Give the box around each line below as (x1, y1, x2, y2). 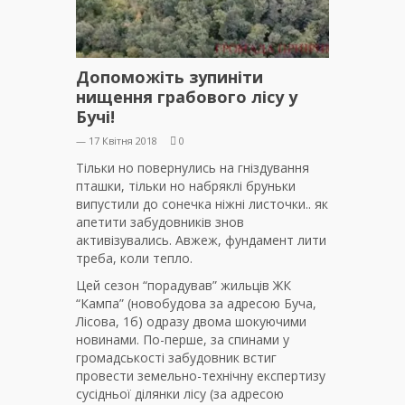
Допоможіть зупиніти (76, 66, 263, 89)
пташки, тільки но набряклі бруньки (76, 177, 296, 195)
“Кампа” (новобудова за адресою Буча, (76, 295, 316, 313)
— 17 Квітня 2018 (76, 134, 157, 148)
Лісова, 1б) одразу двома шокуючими (76, 313, 306, 331)
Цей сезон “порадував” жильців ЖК (76, 277, 291, 295)
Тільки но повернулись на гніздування (76, 159, 309, 177)
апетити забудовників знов (76, 213, 244, 231)
